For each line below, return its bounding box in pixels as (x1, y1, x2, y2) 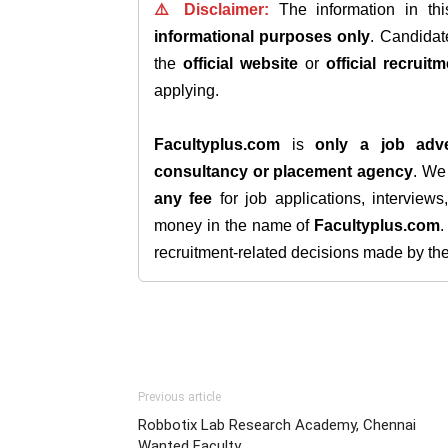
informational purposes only (154, 28, 371, 45)
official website (183, 55, 298, 72)
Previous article (138, 390, 221, 404)
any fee (154, 190, 213, 207)
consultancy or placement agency (154, 163, 414, 180)
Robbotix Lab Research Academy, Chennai (138, 416, 416, 434)
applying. (154, 82, 219, 99)
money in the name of (154, 217, 315, 234)
